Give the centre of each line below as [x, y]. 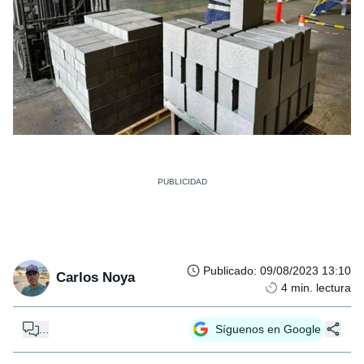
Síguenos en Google [268, 329]
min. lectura [321, 287]
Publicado [228, 270]
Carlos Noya [95, 278]
